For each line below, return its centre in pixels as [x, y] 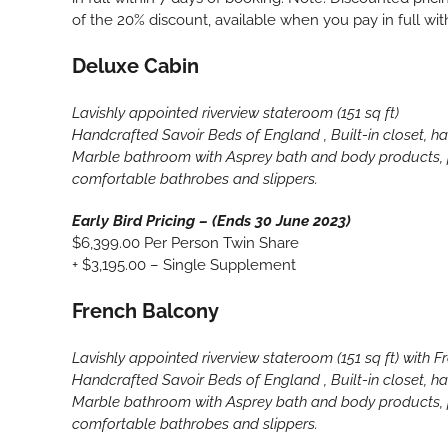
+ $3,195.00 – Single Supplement [183, 265]
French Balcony [145, 311]
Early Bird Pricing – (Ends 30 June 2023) [211, 221]
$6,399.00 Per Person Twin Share [185, 243]
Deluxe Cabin [135, 66]
